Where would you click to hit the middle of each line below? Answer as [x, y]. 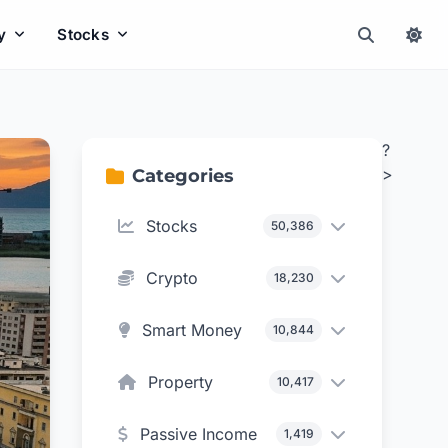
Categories [183, 176]
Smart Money [192, 330]
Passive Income [199, 434]
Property [181, 382]
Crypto [172, 278]
